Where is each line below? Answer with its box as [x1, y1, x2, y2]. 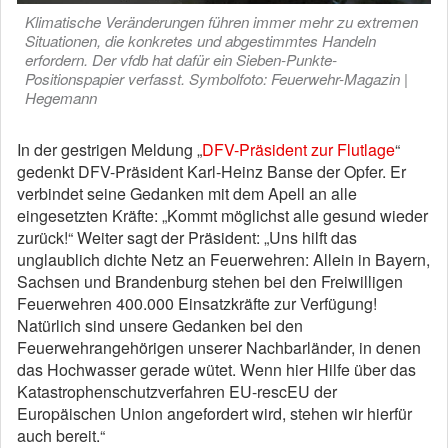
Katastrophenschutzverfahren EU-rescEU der [17, 380, 337, 403]
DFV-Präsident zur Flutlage [202, 138, 395, 161]
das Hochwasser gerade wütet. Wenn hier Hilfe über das [17, 358, 416, 381]
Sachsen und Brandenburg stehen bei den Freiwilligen [17, 270, 403, 293]
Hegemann [25, 87, 97, 108]
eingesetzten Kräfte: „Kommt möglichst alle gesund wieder [17, 204, 428, 227]
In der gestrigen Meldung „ [17, 138, 202, 161]
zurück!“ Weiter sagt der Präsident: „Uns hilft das [17, 226, 357, 249]
